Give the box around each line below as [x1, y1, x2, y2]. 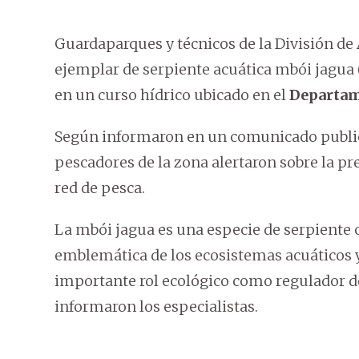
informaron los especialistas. [54, 297, 258, 317]
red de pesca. [54, 179, 145, 198]
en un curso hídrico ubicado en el [54, 86, 289, 105]
